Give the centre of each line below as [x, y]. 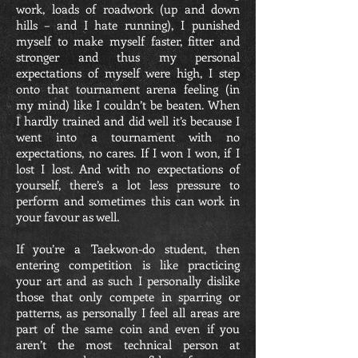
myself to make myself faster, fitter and [128, 41]
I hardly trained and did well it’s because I [128, 121]
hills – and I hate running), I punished [128, 25]
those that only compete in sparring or [128, 296]
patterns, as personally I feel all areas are [128, 312]
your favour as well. [69, 217]
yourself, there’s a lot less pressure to [128, 185]
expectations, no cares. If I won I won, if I [128, 153]
